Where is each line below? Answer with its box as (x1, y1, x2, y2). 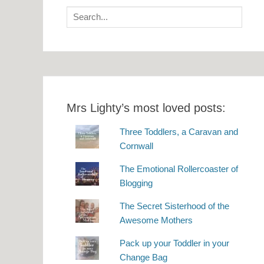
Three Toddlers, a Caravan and (120, 126, 239, 137)
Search (66, 7, 94, 18)
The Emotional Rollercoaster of (120, 163, 239, 174)
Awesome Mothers (120, 214, 193, 225)
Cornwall (120, 140, 154, 151)
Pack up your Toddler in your (120, 237, 230, 248)
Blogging (120, 177, 153, 188)
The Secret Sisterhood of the (120, 200, 230, 211)
